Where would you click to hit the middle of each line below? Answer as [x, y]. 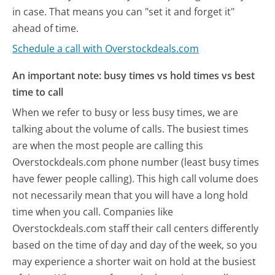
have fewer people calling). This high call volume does [136, 179]
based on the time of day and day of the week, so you [135, 245]
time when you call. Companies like [93, 212]
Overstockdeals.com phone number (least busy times [136, 162]
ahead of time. [46, 29]
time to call [38, 92]
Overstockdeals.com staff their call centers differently [136, 229]
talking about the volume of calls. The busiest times [131, 129]
